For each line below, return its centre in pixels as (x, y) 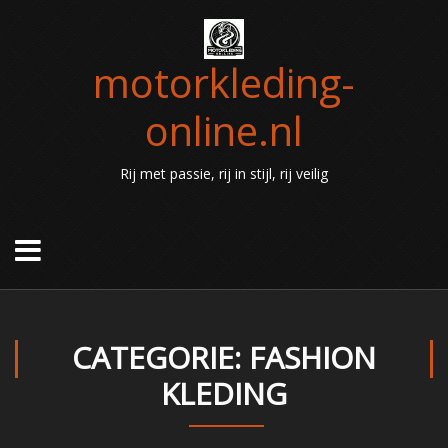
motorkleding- (224, 82)
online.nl (224, 130)
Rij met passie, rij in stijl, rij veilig (224, 173)
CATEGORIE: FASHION (224, 357)
